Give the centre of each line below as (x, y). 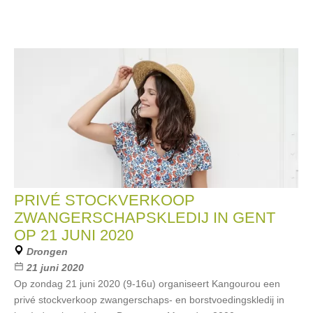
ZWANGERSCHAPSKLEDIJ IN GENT (145, 218)
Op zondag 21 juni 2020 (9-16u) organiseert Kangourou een (147, 284)
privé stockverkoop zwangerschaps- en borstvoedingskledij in (149, 300)
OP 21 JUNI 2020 (74, 235)
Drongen (47, 252)
